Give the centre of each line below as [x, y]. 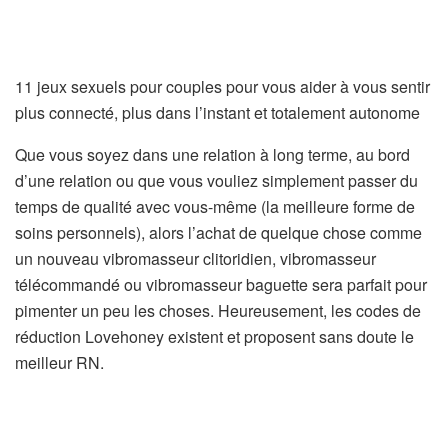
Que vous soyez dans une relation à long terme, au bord [212, 155]
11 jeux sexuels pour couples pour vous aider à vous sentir [222, 87]
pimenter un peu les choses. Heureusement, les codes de [218, 311]
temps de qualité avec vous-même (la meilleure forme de [215, 207]
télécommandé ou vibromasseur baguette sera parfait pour [221, 285]
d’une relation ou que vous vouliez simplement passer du [216, 181]
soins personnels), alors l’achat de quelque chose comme [218, 233]
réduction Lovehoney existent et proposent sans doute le [214, 337]
